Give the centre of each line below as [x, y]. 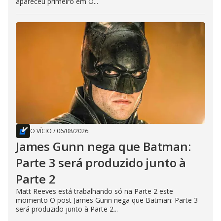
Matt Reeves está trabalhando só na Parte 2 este [94, 191]
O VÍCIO [41, 131]
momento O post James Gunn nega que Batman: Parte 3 [107, 200]
